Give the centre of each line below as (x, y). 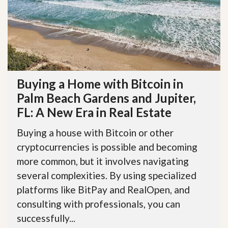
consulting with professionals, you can (98, 204)
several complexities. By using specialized (107, 175)
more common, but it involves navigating (103, 161)
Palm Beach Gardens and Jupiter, (106, 98)
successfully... (46, 218)
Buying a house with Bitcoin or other (95, 132)
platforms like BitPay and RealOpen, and (103, 189)
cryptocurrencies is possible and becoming (107, 147)
